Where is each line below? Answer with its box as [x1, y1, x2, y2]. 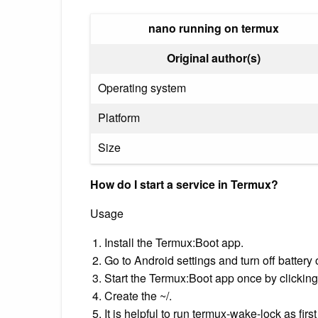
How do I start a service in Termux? [90, 175, 278, 192]
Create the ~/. [104, 287, 172, 304]
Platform [98, 109, 140, 126]
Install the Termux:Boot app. [104, 234, 243, 251]
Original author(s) [167, 49, 261, 66]
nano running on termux [148, 19, 279, 36]
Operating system [98, 79, 186, 96]
